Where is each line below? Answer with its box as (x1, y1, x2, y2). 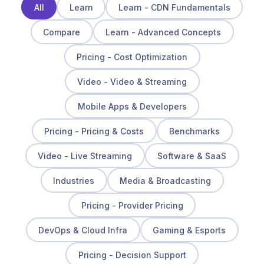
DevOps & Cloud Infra (38, 225, 127, 235)
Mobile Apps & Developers (77, 101, 187, 111)
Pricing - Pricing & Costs (44, 126, 144, 136)
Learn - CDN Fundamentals (118, 2, 230, 12)
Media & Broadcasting (120, 175, 211, 186)
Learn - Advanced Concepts (105, 27, 221, 37)
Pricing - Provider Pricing (81, 200, 183, 210)
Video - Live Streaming (38, 150, 132, 161)
